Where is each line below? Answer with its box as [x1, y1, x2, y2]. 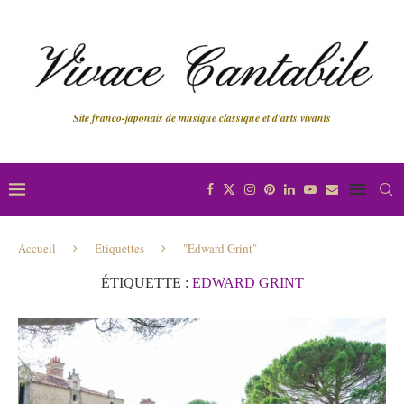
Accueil [18, 239, 56, 256]
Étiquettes [95, 239, 144, 256]
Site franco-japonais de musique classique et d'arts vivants [73, 109, 331, 125]
